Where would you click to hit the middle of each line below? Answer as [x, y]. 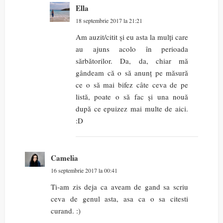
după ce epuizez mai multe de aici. [132, 109]
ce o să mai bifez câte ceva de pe [132, 85]
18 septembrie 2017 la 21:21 [109, 21]
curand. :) [66, 211]
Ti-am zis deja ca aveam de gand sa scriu [119, 187]
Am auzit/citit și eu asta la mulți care [132, 37]
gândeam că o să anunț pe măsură [132, 73]
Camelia [64, 158]
